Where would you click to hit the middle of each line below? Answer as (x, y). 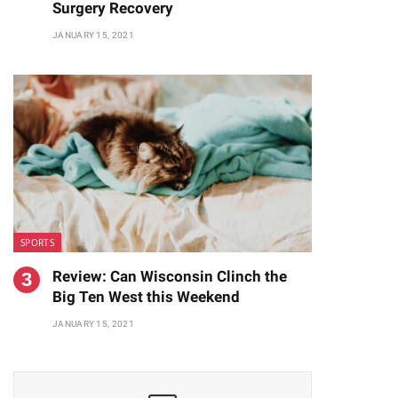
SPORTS (37, 243)
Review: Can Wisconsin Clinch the (170, 276)
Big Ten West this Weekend (146, 297)
